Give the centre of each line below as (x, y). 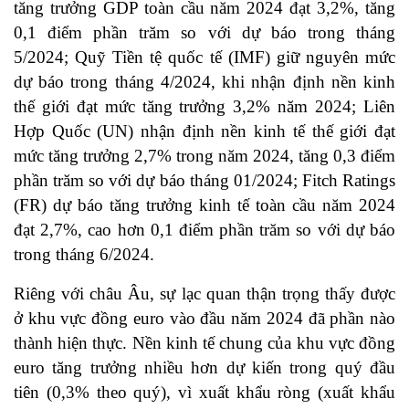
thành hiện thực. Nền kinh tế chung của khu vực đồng (204, 343)
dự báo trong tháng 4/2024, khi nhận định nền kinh (204, 82)
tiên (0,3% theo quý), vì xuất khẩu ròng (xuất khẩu (204, 393)
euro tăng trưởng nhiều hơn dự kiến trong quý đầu (204, 368)
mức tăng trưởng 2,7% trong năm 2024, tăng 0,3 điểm (204, 156)
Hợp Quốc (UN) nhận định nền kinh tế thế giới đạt (204, 131)
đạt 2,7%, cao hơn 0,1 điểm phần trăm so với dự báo (204, 230)
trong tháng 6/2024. (84, 255)
